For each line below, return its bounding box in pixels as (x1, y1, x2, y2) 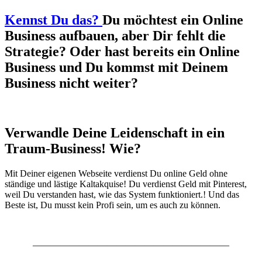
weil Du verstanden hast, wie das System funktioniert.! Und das (5, 189, 239, 199)
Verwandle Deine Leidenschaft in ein (5, 125, 225, 140)
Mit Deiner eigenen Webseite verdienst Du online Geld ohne (5, 168, 227, 178)
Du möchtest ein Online (102, 12, 243, 28)
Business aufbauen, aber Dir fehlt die (5, 28, 226, 44)
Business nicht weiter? (5, 75, 138, 91)
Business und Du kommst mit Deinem (5, 60, 228, 75)
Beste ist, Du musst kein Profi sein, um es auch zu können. (5, 199, 220, 210)
